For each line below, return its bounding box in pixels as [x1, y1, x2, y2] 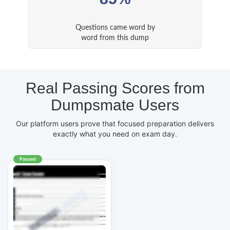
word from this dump [81, 34, 149, 42]
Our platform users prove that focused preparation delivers [16, 119, 214, 128]
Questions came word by [75, 24, 155, 32]
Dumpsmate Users [51, 97, 179, 114]
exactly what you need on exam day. [53, 129, 177, 139]
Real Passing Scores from [25, 80, 205, 97]
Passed [20, 156, 36, 162]
